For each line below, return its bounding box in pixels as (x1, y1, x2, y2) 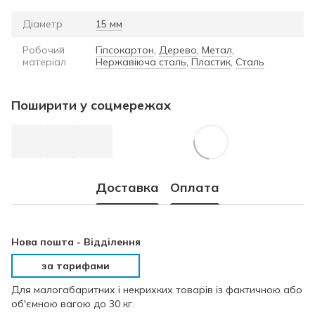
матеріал (22, 55, 66, 68)
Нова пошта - (11, 235, 84, 248)
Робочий (22, 43, 65, 56)
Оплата (170, 179, 219, 196)
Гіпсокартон (96, 43, 154, 56)
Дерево (159, 43, 197, 56)
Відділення (84, 235, 141, 248)
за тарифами (41, 259, 110, 272)
